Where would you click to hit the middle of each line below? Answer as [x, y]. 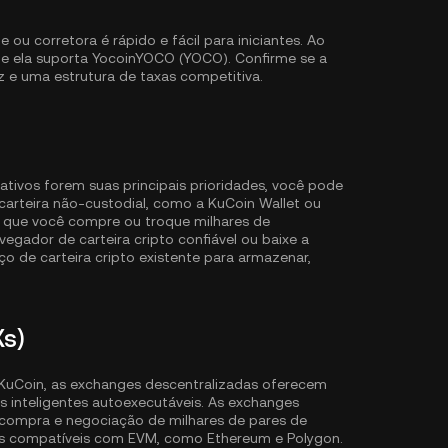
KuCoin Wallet [254, 203]
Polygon [313, 438]
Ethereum [239, 438]
